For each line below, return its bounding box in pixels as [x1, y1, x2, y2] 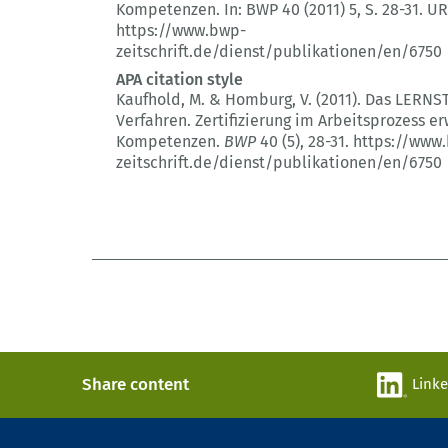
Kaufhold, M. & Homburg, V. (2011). [116, 90, 365, 110]
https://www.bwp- [116, 21, 246, 41]
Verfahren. [116, 111, 191, 131]
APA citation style [116, 70, 243, 90]
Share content [82, 374, 189, 396]
